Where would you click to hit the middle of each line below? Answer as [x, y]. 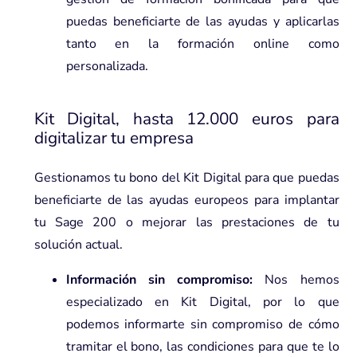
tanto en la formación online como [202, 43]
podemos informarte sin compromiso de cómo [202, 324]
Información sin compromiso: [165, 279]
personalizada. [107, 66]
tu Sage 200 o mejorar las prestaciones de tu [186, 222]
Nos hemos [302, 279]
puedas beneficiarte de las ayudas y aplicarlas [202, 21]
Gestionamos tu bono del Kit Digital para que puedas [186, 177]
